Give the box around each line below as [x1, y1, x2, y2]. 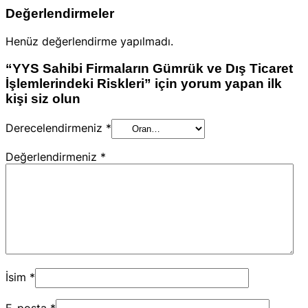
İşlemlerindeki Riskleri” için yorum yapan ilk [5, 76, 282, 91]
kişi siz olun [5, 91, 80, 106]
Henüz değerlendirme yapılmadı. [5, 34, 173, 48]
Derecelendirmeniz [5, 121, 106, 135]
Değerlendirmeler [5, 6, 114, 21]
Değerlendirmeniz [5, 150, 100, 164]
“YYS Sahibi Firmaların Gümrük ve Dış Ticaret [5, 60, 293, 76]
